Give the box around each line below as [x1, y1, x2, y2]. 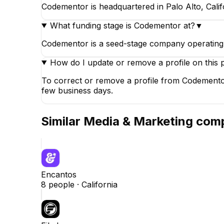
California [81, 179, 117, 189]
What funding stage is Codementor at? [49, 20, 195, 30]
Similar [41, 113, 83, 128]
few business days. [41, 85, 113, 95]
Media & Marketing [83, 113, 193, 128]
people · [46, 179, 81, 189]
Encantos [41, 169, 76, 179]
